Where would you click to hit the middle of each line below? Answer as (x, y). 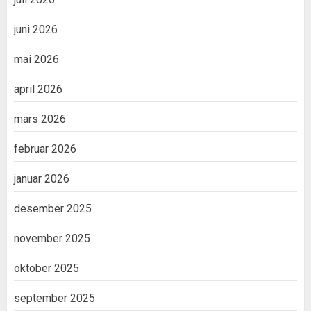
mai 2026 (36, 60)
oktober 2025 (47, 269)
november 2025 (52, 239)
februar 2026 (45, 149)
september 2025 (54, 299)
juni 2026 (36, 30)
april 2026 (38, 90)
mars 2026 (40, 119)
